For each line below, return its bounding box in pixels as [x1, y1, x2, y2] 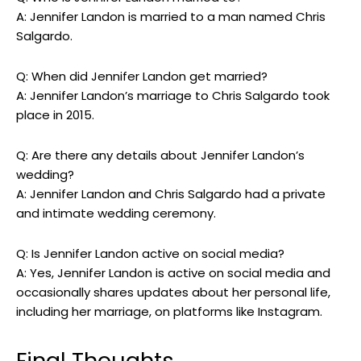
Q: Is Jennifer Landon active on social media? [16, 245, 284, 263]
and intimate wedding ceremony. [16, 205, 216, 222]
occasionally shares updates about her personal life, [16, 284, 330, 301]
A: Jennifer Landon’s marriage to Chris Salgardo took [16, 87, 330, 105]
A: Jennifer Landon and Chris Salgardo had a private [16, 185, 326, 203]
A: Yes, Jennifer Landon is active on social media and [16, 264, 330, 282]
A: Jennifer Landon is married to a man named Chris [16, 8, 326, 26]
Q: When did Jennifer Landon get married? [16, 68, 268, 85]
